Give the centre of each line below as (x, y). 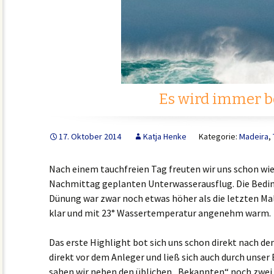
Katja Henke (165, 136)
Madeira (254, 136)
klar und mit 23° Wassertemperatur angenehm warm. (160, 213)
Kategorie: (219, 136)
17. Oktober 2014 (90, 136)
